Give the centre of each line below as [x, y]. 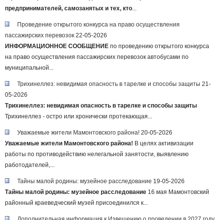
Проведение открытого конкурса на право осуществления [98, 25]
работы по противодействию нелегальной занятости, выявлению [97, 154]
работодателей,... [30, 165]
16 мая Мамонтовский [178, 192]
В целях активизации [163, 143]
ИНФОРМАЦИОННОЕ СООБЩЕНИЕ [57, 46]
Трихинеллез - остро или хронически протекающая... [79, 116]
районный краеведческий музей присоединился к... [76, 203]
